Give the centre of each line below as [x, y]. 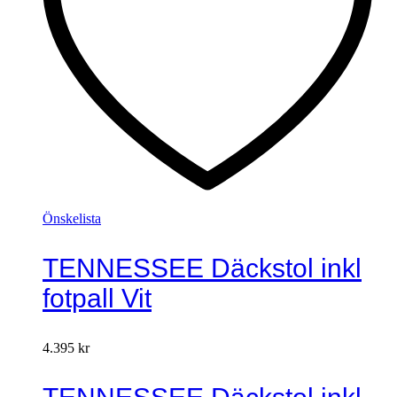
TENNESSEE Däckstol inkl [202, 268]
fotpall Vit [97, 298]
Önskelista [72, 218]
